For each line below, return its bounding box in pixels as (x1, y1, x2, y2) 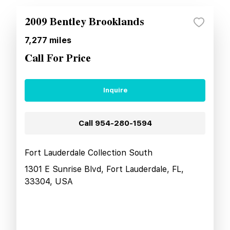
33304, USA (25, 176, 73, 186)
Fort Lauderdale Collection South (25, 147, 152, 158)
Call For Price (25, 50, 91, 67)
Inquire (103, 86, 127, 94)
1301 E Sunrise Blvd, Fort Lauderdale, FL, (25, 164, 184, 174)
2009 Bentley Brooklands (25, 13, 144, 30)
